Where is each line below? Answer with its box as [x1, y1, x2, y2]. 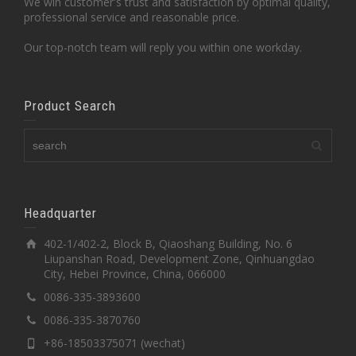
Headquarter [24, 205, 97, 221]
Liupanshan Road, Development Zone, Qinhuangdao [44, 251, 315, 266]
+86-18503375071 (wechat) [44, 335, 185, 350]
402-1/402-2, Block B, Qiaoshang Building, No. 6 [44, 236, 292, 251]
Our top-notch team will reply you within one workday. [24, 40, 302, 55]
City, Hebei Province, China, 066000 [44, 266, 226, 281]
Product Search [24, 98, 116, 114]
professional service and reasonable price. [24, 10, 239, 25]
